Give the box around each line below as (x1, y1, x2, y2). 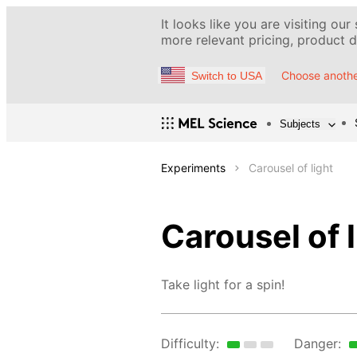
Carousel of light (249, 161, 333, 175)
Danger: (293, 335, 341, 352)
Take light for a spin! (161, 277, 284, 293)
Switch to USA (191, 69, 262, 82)
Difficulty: (161, 335, 219, 352)
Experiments (161, 161, 226, 175)
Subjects (280, 117, 320, 130)
